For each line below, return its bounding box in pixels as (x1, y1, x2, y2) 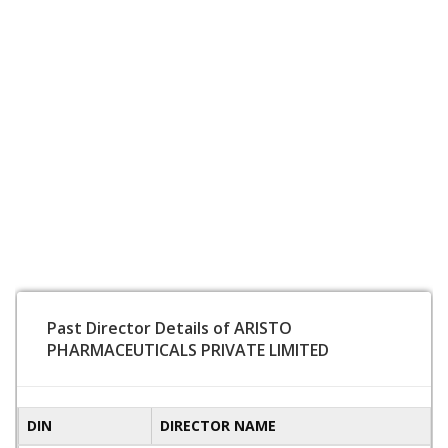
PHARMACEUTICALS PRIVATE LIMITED (47, 339, 329, 361)
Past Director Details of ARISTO (47, 317, 292, 339)
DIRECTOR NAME (160, 416, 276, 435)
